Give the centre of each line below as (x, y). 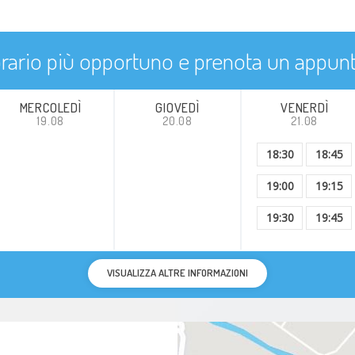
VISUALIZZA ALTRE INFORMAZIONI (177, 272)
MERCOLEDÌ (50, 107)
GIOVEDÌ (177, 107)
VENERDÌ (304, 107)
